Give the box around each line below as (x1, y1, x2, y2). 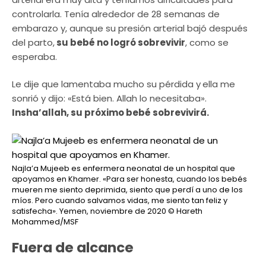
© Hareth (166, 205, 202, 217)
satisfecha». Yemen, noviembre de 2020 (12, 205, 166, 217)
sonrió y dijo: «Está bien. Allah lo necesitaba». (12, 92, 207, 105)
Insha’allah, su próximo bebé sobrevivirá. (12, 106, 209, 119)
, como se (185, 36, 229, 49)
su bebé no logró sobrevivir (55, 36, 185, 49)
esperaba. (12, 50, 57, 63)
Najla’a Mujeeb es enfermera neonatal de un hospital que (12, 162, 235, 174)
